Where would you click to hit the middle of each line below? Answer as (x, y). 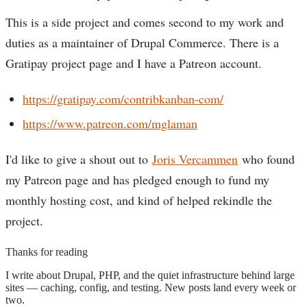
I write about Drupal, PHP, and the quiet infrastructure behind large (150, 275)
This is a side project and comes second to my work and (145, 22)
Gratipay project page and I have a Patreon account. (134, 63)
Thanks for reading (47, 252)
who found (266, 159)
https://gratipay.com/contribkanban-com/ (123, 98)
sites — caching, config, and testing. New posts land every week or (151, 288)
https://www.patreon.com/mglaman (110, 124)
